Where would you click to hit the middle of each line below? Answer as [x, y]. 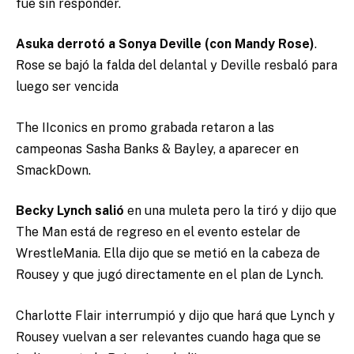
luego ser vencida [67, 87]
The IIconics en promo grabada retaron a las [145, 127]
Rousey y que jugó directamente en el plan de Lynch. [169, 275]
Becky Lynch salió [70, 211]
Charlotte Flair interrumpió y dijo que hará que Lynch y [175, 315]
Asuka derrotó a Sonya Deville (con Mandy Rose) [165, 44]
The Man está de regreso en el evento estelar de [158, 232]
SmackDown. [53, 170]
